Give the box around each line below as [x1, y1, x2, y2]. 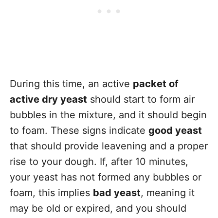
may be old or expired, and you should [10, 202, 186, 214]
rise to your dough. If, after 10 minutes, [10, 156, 188, 167]
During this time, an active [10, 78, 133, 90]
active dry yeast [10, 93, 87, 105]
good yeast [148, 125, 202, 136]
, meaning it [141, 187, 195, 199]
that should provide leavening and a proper [10, 140, 208, 152]
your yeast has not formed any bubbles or [10, 171, 201, 183]
